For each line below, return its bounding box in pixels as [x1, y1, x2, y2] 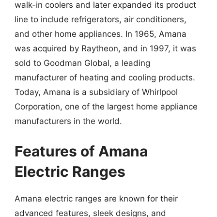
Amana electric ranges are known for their [15, 193, 178, 203]
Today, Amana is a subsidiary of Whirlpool [15, 87, 178, 97]
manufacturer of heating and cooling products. [15, 73, 195, 82]
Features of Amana [15, 142, 148, 160]
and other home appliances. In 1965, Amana [15, 29, 186, 39]
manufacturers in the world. [15, 116, 122, 126]
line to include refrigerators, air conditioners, [15, 15, 186, 24]
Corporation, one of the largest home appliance [15, 102, 198, 111]
